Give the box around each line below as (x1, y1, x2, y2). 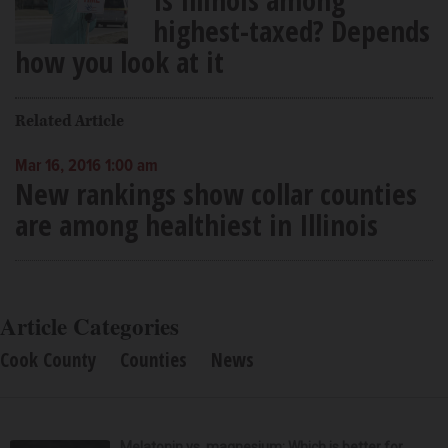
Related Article (15, 109, 124, 132)
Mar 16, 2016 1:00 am (15, 155, 158, 178)
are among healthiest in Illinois (15, 204, 378, 244)
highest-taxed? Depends (152, 10, 430, 50)
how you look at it (15, 41, 224, 81)
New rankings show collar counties (15, 173, 417, 213)
